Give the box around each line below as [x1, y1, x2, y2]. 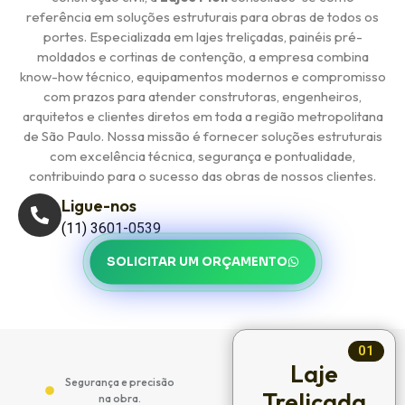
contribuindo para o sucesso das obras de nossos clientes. [29, 167, 376, 185]
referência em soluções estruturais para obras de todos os [26, 8, 379, 26]
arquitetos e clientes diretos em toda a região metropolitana [22, 108, 383, 126]
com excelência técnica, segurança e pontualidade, [50, 147, 355, 165]
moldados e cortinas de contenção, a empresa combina [36, 48, 369, 66]
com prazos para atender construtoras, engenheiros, [43, 88, 362, 106]
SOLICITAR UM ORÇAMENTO [106, 254, 287, 270]
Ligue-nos [61, 195, 137, 217]
